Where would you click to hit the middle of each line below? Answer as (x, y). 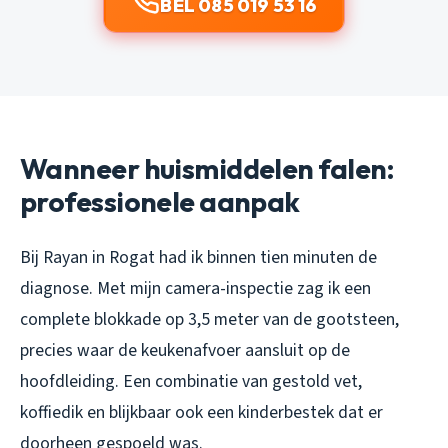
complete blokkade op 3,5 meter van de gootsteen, (209, 320)
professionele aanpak (160, 202)
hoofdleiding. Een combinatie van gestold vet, (191, 382)
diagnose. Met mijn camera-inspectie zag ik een (195, 289)
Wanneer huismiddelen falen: (207, 169)
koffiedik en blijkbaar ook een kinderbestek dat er (201, 413)
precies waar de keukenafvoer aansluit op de (185, 351)
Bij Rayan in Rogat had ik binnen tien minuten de (198, 258)
